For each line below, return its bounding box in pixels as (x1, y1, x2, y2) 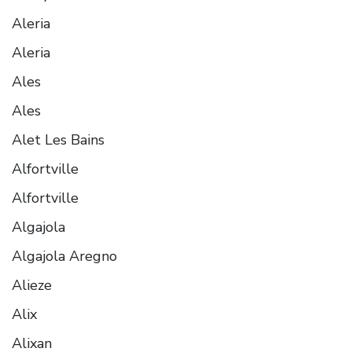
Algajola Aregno (12, 246, 117, 266)
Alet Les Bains (12, 130, 104, 149)
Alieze (12, 275, 52, 295)
